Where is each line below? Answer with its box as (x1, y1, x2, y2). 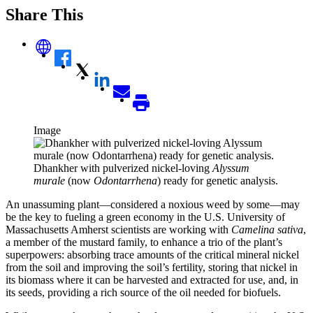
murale (34, 174, 65, 187)
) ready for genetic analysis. (157, 174, 278, 187)
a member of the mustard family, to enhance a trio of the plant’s (6, 235, 282, 248)
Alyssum (212, 161, 249, 174)
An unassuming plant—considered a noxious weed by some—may (6, 198, 300, 210)
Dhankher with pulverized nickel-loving (34, 161, 212, 174)
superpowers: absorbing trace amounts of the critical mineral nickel (6, 248, 299, 261)
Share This (6, 5, 83, 24)
